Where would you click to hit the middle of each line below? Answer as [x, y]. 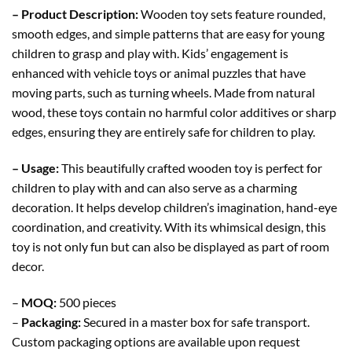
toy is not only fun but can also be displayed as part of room [170, 247]
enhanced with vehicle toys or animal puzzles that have [159, 73]
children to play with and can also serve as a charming [154, 188]
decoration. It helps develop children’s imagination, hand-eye [174, 207]
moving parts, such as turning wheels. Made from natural [163, 93]
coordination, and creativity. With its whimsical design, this [169, 227]
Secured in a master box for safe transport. [195, 321]
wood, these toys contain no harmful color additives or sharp [174, 112]
